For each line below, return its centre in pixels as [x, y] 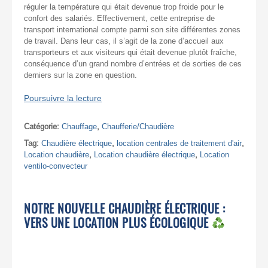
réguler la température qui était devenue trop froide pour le [124, 7]
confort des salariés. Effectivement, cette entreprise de [119, 18]
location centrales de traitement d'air [179, 143]
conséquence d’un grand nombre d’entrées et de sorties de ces [133, 63]
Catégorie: [43, 126]
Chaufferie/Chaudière [138, 126]
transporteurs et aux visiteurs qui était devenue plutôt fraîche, [130, 52]
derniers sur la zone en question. [80, 75]
